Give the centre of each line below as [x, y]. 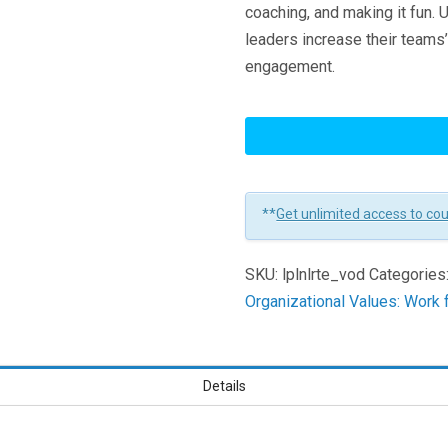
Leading [272, 114]
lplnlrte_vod [324, 275]
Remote [272, 141]
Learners [275, 195]
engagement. [290, 67]
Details [224, 385]
